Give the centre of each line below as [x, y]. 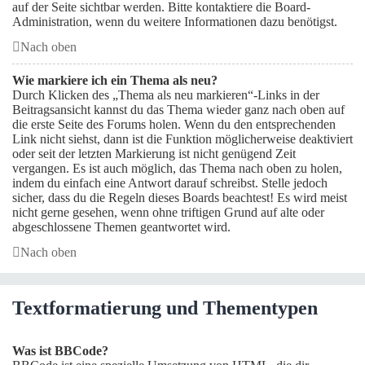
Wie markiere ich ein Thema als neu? [115, 80]
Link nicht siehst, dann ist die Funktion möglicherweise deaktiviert [182, 139]
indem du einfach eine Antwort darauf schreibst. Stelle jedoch [170, 183]
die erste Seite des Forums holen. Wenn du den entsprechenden [174, 124]
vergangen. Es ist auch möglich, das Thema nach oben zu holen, [177, 168]
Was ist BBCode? [60, 351]
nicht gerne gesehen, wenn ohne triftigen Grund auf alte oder [168, 212]
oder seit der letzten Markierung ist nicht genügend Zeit [154, 154]
